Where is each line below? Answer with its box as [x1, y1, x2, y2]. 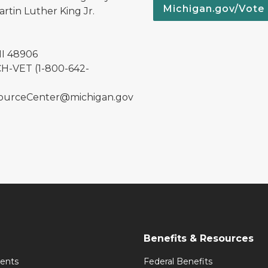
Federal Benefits [144, 256, 212, 267]
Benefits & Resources [144, 233, 254, 244]
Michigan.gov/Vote [163, 3, 264, 14]
